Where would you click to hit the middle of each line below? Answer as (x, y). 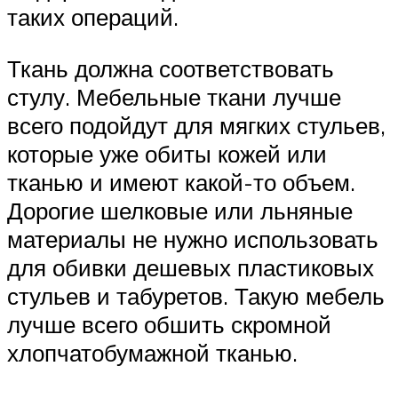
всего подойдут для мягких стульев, (196, 125)
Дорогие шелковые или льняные (180, 210)
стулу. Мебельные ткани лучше (174, 96)
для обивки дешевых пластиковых (191, 267)
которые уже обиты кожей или (167, 153)
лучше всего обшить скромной (169, 324)
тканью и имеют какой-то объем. (181, 182)
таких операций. (93, 17)
